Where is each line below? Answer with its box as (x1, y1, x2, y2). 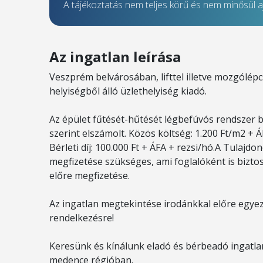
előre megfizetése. (49, 169, 130, 182)
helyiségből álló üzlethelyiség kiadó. (49, 85, 207, 97)
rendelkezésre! (49, 211, 114, 224)
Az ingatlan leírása (49, 47, 181, 66)
